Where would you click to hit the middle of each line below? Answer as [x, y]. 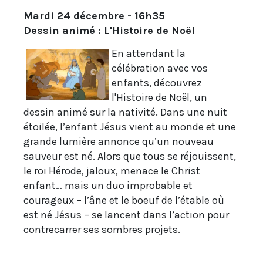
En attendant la [149, 54]
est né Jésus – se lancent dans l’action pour [126, 215]
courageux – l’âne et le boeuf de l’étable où [124, 200]
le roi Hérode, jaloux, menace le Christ [112, 171]
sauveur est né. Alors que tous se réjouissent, [130, 156]
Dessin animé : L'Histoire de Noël [109, 31]
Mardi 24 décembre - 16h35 [94, 16]
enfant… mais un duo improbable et [108, 186]
